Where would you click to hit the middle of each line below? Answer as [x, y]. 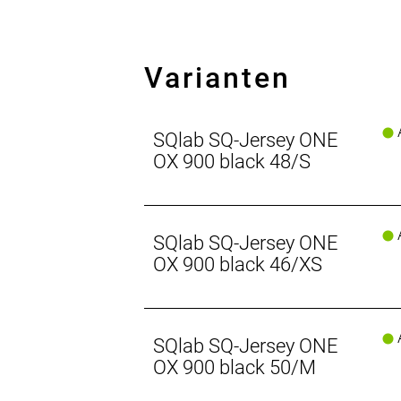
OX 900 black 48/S [232, 162]
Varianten [218, 78]
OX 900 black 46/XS [238, 265]
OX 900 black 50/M [235, 368]
